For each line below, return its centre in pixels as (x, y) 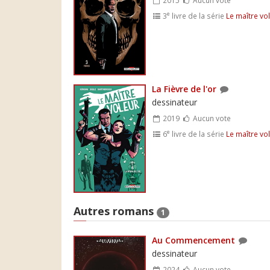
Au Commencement (193, 240)
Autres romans (115, 211)
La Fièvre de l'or (184, 89)
